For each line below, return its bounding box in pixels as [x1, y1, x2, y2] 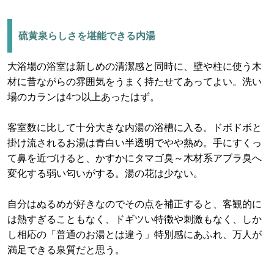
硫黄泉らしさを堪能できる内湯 [18, 31, 155, 41]
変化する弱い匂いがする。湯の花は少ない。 [7, 168, 203, 179]
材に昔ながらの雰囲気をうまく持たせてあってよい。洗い [7, 76, 262, 87]
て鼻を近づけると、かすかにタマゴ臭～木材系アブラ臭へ [7, 153, 262, 163]
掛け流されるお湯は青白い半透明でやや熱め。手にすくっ [7, 138, 262, 148]
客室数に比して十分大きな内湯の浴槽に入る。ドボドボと [7, 122, 262, 133]
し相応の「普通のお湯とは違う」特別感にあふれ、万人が [7, 229, 262, 240]
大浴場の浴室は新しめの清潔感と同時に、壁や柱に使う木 [7, 61, 262, 72]
